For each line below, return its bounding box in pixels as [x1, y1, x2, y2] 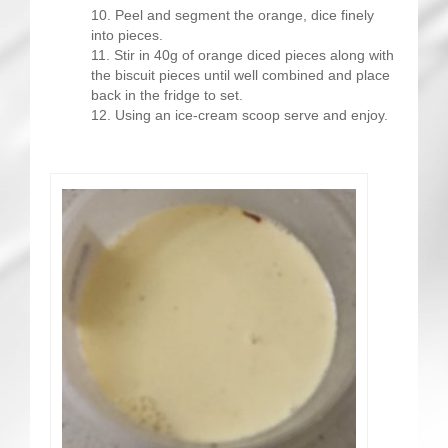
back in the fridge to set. [90, 87, 243, 103]
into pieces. [90, 27, 163, 43]
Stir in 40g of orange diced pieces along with [113, 47, 394, 63]
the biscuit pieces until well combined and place [90, 67, 390, 83]
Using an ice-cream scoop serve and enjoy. [114, 107, 388, 123]
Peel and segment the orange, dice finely [114, 7, 374, 23]
